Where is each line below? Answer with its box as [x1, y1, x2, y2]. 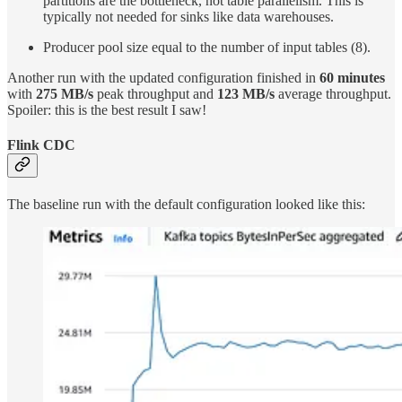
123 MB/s [217, 85, 275, 101]
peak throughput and [93, 85, 217, 101]
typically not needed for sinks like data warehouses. [43, 8, 334, 24]
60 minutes [319, 69, 385, 85]
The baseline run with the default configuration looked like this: [7, 197, 365, 213]
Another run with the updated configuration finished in [7, 69, 319, 85]
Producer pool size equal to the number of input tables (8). [43, 39, 371, 55]
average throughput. [275, 85, 391, 101]
